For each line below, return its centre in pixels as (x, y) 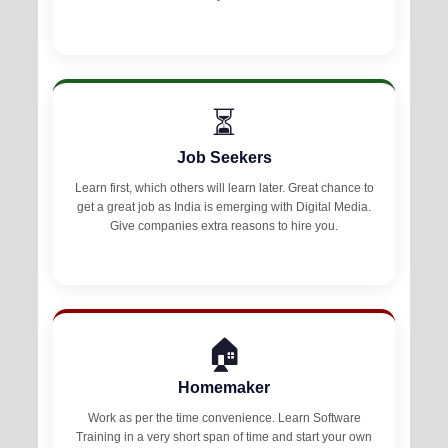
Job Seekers (224, 157)
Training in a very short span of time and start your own (224, 436)
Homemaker (224, 387)
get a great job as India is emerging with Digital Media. (224, 206)
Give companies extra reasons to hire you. (224, 225)
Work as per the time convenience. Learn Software (224, 417)
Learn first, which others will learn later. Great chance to (224, 187)
